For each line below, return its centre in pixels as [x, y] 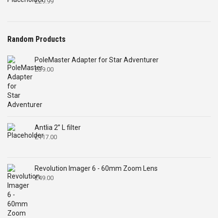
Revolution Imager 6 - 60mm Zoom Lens [96, 168]
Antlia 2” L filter [58, 127]
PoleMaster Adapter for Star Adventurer [97, 60]
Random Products [36, 39]
